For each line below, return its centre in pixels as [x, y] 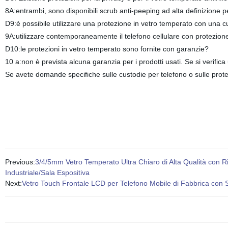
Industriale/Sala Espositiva [47, 173]
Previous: [20, 162]
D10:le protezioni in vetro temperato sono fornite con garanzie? [107, 49]
